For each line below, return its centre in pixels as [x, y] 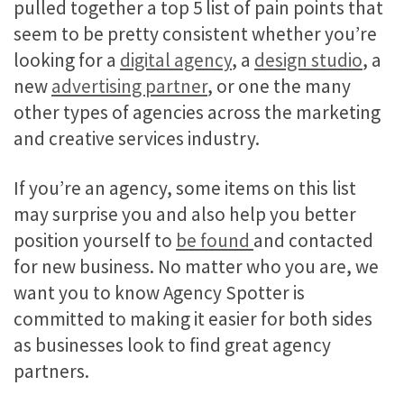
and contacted [313, 241]
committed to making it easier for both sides [193, 319]
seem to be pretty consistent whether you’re [195, 33]
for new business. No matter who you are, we [196, 267]
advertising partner [129, 86]
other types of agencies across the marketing [197, 112]
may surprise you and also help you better [185, 215]
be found [215, 241]
